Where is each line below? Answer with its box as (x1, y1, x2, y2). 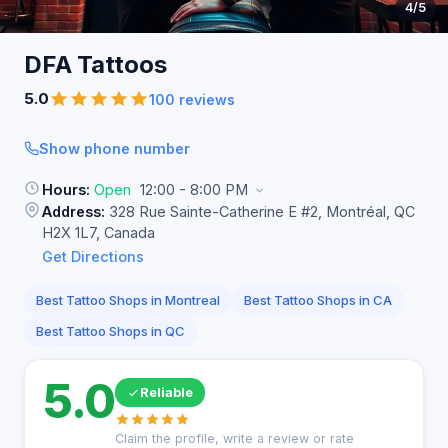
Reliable (139, 384, 193, 400)
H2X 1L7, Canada (42, 224, 155, 241)
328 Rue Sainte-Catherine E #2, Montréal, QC (105, 203, 415, 220)
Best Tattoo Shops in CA (244, 292, 392, 308)
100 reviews (149, 90, 235, 108)
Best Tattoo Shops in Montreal (36, 292, 220, 308)
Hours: (42, 181, 90, 198)
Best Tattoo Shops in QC (36, 323, 185, 339)
